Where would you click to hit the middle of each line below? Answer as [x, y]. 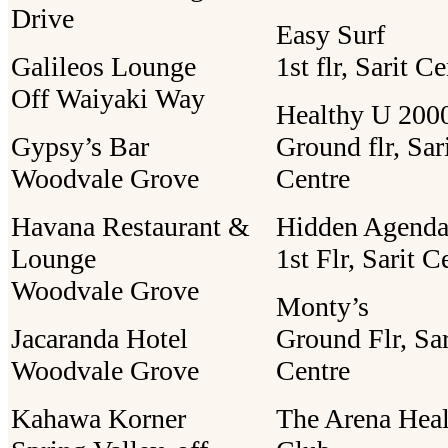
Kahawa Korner [98, 418]
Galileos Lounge [103, 66]
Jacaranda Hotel [99, 338]
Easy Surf [330, 34]
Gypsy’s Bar [80, 146]
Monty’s [322, 306]
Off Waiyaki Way [108, 98]
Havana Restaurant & [130, 226]
